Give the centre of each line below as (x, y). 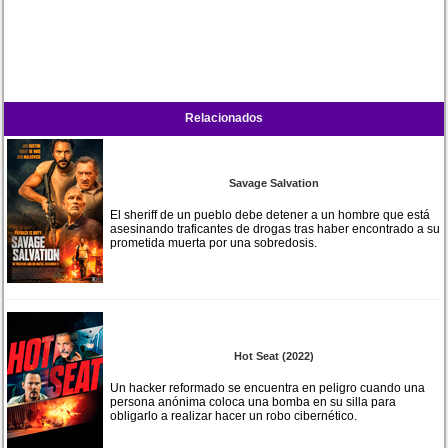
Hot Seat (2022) (273, 355)
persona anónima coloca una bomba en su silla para (253, 401)
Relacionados (224, 117)
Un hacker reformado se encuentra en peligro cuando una (268, 387)
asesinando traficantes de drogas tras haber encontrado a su (275, 228)
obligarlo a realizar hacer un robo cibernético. (234, 415)
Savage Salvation (273, 182)
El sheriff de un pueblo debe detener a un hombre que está (270, 214)
